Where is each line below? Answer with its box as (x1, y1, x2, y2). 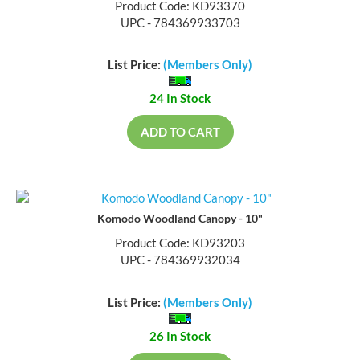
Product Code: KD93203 (115, 237, 245, 252)
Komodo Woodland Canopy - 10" (97, 213, 263, 227)
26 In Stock (149, 329, 211, 345)
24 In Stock (149, 92, 211, 108)
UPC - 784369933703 (120, 16, 240, 31)
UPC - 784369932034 (120, 254, 240, 269)
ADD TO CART (140, 126, 220, 141)
